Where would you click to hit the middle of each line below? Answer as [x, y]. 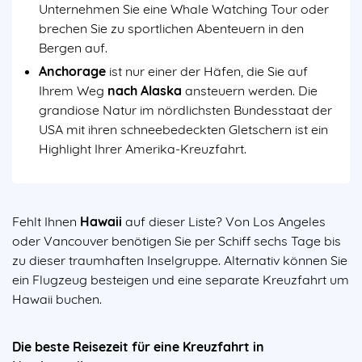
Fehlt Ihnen [46, 221]
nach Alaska [145, 90]
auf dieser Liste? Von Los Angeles [224, 221]
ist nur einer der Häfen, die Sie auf [207, 71]
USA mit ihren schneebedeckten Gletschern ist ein [183, 129]
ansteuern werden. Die [250, 90]
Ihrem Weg [73, 90]
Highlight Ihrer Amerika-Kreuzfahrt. [144, 148]
